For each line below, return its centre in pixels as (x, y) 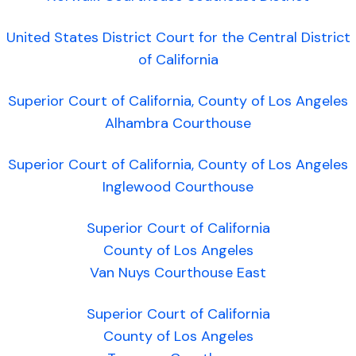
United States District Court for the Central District (178, 37)
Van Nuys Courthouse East (178, 273)
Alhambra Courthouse (178, 123)
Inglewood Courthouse (178, 187)
